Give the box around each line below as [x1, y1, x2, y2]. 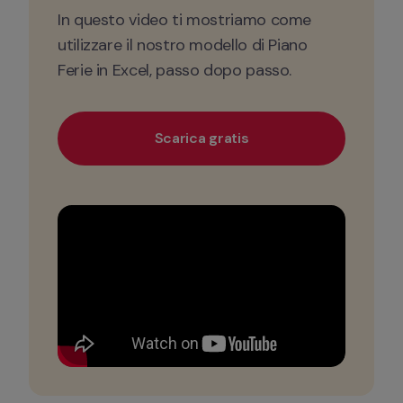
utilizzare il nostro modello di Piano [58, 34, 308, 56]
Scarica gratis [154, 129, 249, 148]
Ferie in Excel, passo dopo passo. [58, 59, 296, 81]
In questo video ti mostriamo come [58, 9, 312, 31]
